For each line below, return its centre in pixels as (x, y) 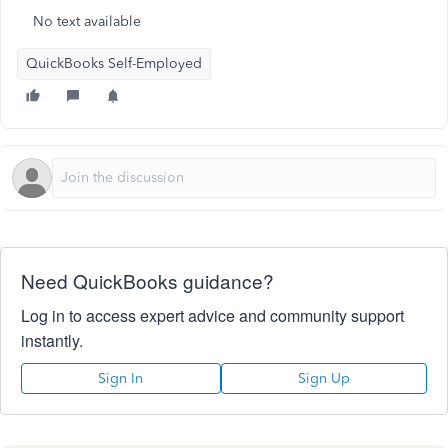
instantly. (52, 340)
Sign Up (323, 378)
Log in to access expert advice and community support (212, 315)
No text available (87, 21)
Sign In (121, 378)
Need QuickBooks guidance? (147, 280)
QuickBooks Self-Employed (114, 63)
